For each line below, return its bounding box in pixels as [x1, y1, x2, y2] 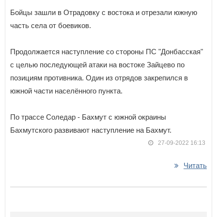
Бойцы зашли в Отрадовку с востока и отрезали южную [10, 8, 197, 17]
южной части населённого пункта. [10, 87, 123, 95]
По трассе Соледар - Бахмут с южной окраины [10, 113, 166, 122]
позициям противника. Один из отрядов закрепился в [10, 74, 188, 82]
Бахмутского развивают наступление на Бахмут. [10, 126, 171, 135]
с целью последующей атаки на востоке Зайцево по [10, 61, 185, 69]
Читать [184, 161, 207, 170]
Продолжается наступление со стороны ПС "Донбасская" [10, 47, 203, 56]
